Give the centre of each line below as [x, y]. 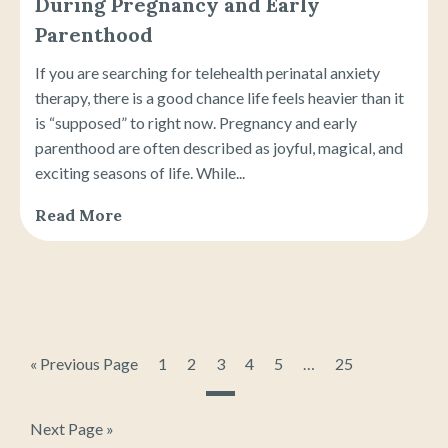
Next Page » [72, 428]
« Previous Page [84, 363]
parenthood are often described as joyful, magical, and [219, 147]
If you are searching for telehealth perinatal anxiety [207, 72]
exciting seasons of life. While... [140, 172]
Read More [78, 214]
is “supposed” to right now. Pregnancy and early [196, 122]
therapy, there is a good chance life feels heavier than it [219, 97]
